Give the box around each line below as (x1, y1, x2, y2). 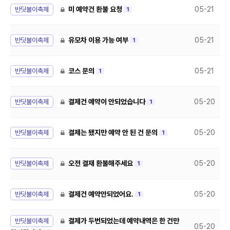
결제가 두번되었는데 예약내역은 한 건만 (67, 217, 179, 225)
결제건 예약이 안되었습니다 (67, 98, 147, 106)
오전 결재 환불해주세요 (67, 159, 135, 167)
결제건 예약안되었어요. (67, 190, 135, 198)
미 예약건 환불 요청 (67, 5, 124, 13)
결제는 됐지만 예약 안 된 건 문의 (67, 128, 159, 137)
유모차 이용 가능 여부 (67, 36, 130, 44)
